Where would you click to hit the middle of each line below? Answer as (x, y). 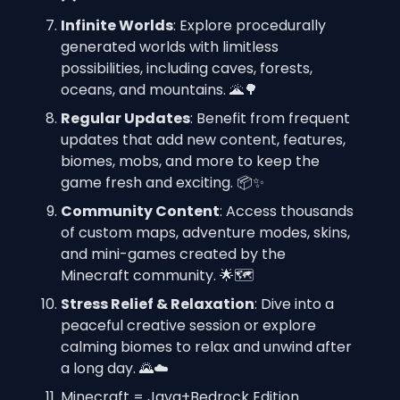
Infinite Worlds (117, 25)
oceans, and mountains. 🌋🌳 (159, 90)
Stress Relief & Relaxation (158, 304)
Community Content (140, 211)
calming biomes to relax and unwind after (206, 347)
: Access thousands (287, 211)
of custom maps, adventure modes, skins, (205, 233)
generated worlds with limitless (170, 47)
